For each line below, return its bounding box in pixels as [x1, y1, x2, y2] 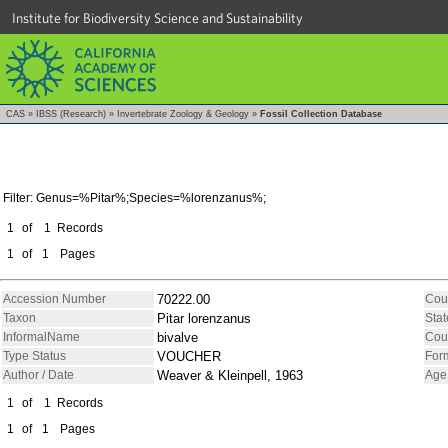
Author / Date [3, 367, 74, 382]
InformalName [3, 329, 80, 344]
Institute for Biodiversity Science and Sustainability [12, 10, 303, 26]
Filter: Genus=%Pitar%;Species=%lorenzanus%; [3, 190, 266, 205]
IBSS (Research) [36, 109, 106, 119]
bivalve [157, 329, 198, 345]
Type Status [3, 348, 66, 363]
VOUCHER [157, 348, 221, 364]
